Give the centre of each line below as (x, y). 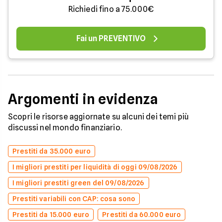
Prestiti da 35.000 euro (52, 151)
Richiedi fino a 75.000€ (111, 9)
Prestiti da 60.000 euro (142, 214)
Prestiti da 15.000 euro (51, 214)
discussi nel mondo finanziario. (65, 127)
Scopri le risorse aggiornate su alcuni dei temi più (99, 116)
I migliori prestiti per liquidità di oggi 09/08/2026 (95, 167)
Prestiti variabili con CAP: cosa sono (74, 198)
